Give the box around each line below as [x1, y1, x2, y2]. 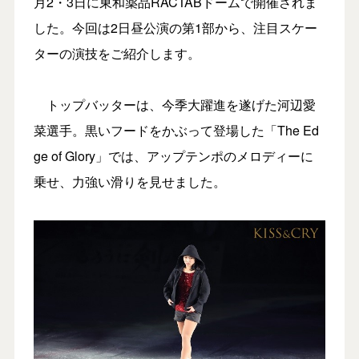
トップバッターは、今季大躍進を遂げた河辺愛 [33, 95, 316, 114]
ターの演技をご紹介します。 [33, 43, 200, 63]
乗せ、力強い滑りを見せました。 [33, 171, 226, 191]
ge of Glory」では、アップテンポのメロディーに [33, 146, 313, 165]
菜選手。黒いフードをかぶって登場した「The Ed [33, 120, 319, 139]
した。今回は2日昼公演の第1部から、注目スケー [33, 18, 317, 37]
